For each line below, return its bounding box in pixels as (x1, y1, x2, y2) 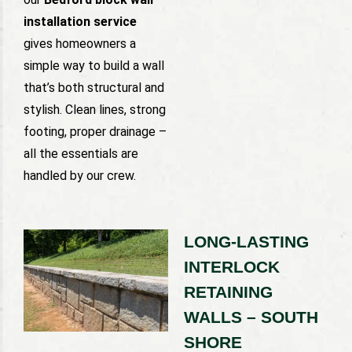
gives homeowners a (24, 35, 136, 51)
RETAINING (184, 283, 273, 302)
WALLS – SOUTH (184, 308, 318, 327)
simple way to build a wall (24, 57, 164, 73)
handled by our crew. (24, 167, 136, 183)
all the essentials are (24, 145, 138, 161)
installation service (24, 13, 137, 29)
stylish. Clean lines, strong (24, 101, 166, 117)
